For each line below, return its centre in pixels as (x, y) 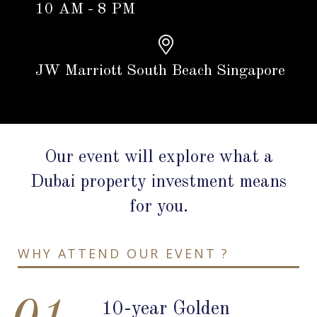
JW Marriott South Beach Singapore (160, 70)
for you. (158, 207)
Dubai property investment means (158, 182)
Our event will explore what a (158, 157)
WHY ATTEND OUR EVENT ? (124, 253)
